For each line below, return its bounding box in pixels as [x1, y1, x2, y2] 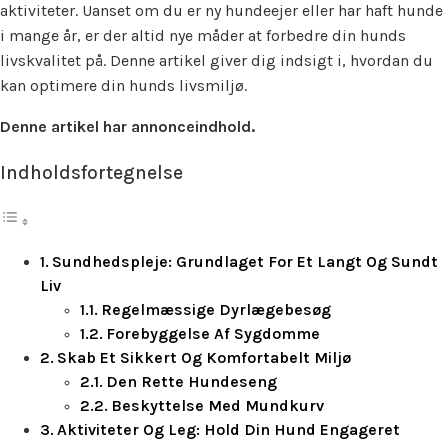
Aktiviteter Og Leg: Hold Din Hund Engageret [57, 420, 401, 440]
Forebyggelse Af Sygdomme [106, 324, 321, 344]
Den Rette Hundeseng [106, 372, 278, 392]
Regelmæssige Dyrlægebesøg [101, 300, 332, 320]
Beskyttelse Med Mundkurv [111, 396, 325, 416]
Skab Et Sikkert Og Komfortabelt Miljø [57, 348, 352, 368]
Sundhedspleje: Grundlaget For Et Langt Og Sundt [52, 252, 439, 272]
